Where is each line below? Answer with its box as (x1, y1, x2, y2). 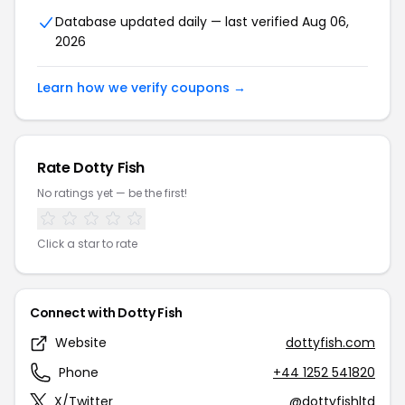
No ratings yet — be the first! (37, 185, 187, 201)
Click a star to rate (37, 236, 137, 251)
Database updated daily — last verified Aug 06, (55, 13, 349, 31)
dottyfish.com (286, 334, 375, 352)
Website (55, 334, 107, 352)
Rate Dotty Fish (37, 157, 145, 178)
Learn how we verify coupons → (37, 79, 246, 97)
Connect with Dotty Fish (30, 304, 183, 322)
